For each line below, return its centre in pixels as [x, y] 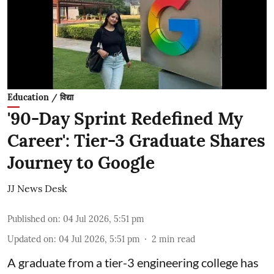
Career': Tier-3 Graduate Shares [136, 141]
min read [177, 239]
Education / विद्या [40, 97]
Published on [33, 219]
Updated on [31, 239]
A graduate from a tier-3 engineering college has [133, 262]
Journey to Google [81, 163]
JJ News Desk [37, 188]
